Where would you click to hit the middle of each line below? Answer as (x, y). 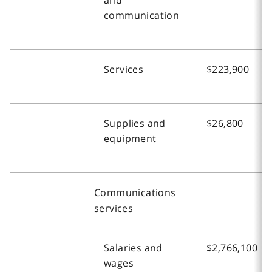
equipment (130, 138)
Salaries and (133, 247)
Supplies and (135, 123)
